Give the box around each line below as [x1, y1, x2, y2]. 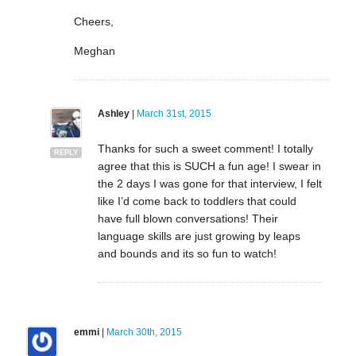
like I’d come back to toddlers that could [97, 194, 296, 207]
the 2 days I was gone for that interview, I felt [97, 176, 322, 190]
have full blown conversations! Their [97, 211, 278, 225]
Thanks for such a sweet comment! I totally [97, 141, 313, 155]
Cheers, [73, 14, 114, 28]
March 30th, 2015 [106, 326, 182, 338]
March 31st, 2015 [136, 107, 211, 119]
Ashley [97, 107, 130, 119]
